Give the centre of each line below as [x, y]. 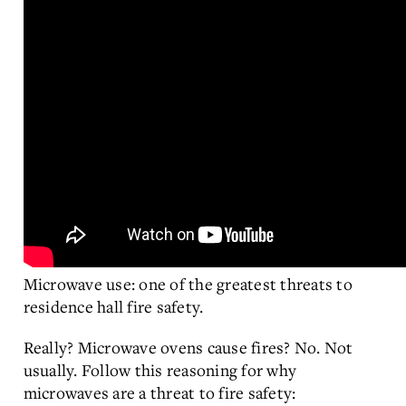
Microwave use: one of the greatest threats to [188, 284]
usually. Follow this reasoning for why [159, 370]
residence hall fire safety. [113, 306]
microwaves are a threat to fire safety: [159, 392]
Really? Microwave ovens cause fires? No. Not [188, 347]
